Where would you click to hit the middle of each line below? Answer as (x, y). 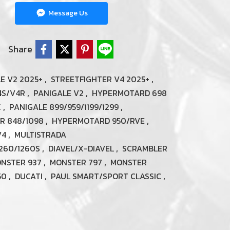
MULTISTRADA (40, 135)
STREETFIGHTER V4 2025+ (101, 79)
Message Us (67, 13)
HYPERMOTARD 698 (129, 93)
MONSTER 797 (77, 162)
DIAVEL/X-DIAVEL (82, 148)
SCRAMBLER (145, 148)
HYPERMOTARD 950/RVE (99, 121)
